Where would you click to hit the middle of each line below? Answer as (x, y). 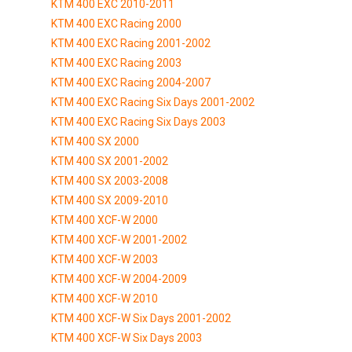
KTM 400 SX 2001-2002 (110, 161)
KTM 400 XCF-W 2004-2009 (119, 279)
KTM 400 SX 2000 (95, 141)
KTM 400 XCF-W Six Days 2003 (126, 337)
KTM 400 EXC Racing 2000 (116, 23)
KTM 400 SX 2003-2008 (110, 180)
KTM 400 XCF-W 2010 (104, 298)
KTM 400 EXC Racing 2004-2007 (131, 82)
